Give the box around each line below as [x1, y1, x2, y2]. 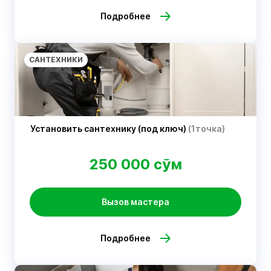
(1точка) [188, 123, 225, 134]
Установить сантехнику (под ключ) [30, 123, 188, 134]
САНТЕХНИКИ [29, 55, 83, 64]
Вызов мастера [102, 197, 169, 207]
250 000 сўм [89, 155, 182, 173]
